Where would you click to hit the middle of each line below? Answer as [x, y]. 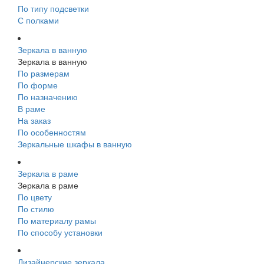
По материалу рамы [57, 220]
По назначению [48, 97]
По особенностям [52, 132]
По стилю [36, 209]
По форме [38, 85]
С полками [38, 20]
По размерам [44, 73]
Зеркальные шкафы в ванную [75, 144]
